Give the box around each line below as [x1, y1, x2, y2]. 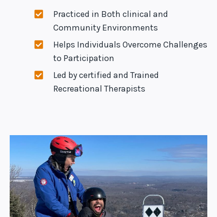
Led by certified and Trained [53, 70, 159, 80]
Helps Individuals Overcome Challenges [53, 39, 207, 50]
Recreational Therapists [53, 83, 145, 94]
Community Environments [53, 22, 158, 33]
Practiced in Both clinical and [53, 9, 168, 19]
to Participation [53, 53, 114, 63]
